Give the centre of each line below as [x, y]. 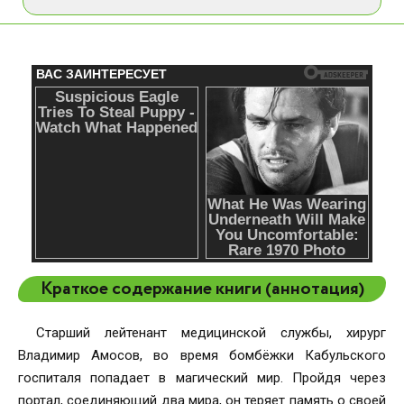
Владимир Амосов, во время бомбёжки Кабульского [202, 356]
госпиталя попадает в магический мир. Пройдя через [202, 378]
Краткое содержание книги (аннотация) [202, 289]
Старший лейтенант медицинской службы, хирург [211, 333]
